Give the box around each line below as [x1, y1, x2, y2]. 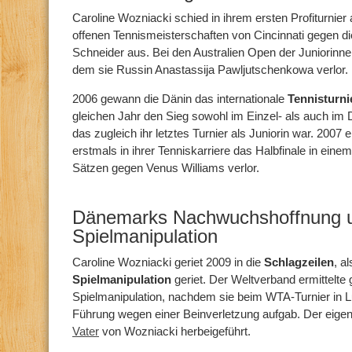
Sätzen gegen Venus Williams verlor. [72, 161, 259, 174]
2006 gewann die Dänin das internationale [72, 92, 284, 105]
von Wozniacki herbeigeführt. [99, 324, 251, 338]
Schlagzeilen [264, 255, 334, 269]
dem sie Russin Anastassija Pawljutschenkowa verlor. [72, 63, 348, 76]
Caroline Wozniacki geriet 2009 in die [72, 255, 264, 269]
